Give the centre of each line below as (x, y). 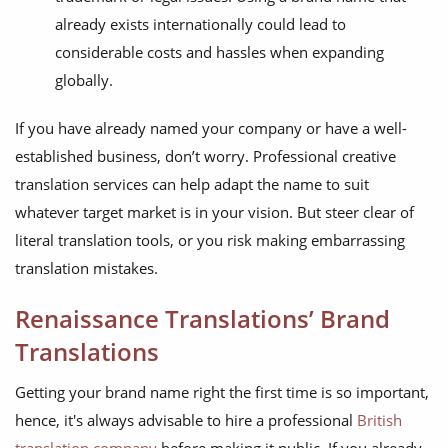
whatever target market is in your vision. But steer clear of (214, 212)
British (379, 420)
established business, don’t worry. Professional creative (205, 156)
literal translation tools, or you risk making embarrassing (210, 240)
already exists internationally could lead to (200, 24)
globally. (84, 80)
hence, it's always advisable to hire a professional (186, 420)
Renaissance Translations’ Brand (202, 319)
